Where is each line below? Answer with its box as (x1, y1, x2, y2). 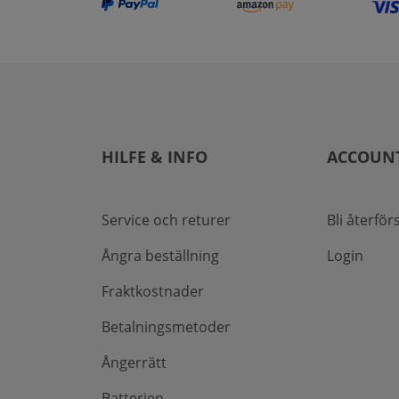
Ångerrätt (102, 353, 167, 372)
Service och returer (102, 210, 231, 230)
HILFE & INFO (102, 146, 208, 167)
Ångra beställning (102, 246, 219, 265)
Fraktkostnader (102, 281, 204, 301)
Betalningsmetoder (102, 317, 231, 337)
